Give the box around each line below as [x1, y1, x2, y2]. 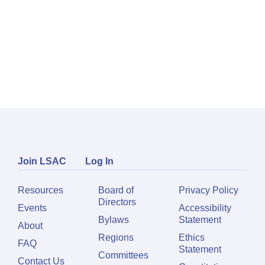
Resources [18, 185, 63, 195]
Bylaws [98, 214, 129, 225]
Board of [98, 185, 134, 195]
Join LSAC [18, 156, 66, 166]
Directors [98, 196, 136, 207]
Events [18, 202, 47, 213]
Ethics [179, 232, 205, 243]
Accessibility [179, 202, 231, 213]
